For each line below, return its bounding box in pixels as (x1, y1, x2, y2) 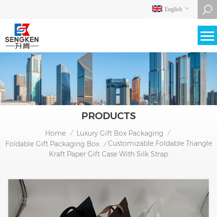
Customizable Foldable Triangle (108, 139, 212, 148)
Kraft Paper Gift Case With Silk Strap (49, 149, 168, 158)
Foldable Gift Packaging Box (5, 139, 99, 148)
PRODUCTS (81, 110, 136, 122)
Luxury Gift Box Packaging (77, 128, 163, 138)
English (165, 6, 182, 13)
